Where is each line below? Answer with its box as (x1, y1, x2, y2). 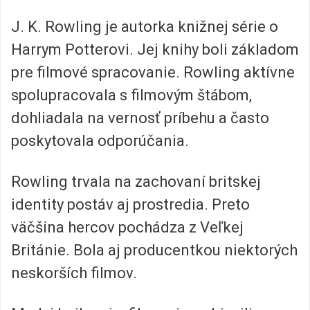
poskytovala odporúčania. (11, 131, 189, 149)
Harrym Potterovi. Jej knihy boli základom (11, 40, 299, 58)
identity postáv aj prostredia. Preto (11, 196, 250, 214)
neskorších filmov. (11, 264, 137, 282)
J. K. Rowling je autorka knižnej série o (11, 17, 278, 35)
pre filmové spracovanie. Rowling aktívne (11, 63, 295, 81)
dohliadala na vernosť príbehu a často (11, 109, 269, 127)
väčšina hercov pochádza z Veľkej (11, 219, 244, 237)
